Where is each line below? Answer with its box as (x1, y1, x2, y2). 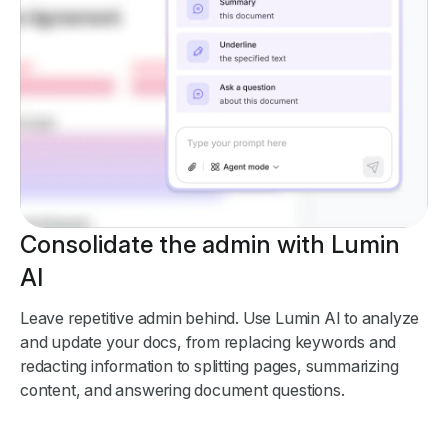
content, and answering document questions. (20, 380, 345, 401)
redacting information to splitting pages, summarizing (20, 356, 399, 377)
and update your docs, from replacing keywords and (20, 332, 397, 353)
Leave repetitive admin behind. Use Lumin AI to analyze (20, 308, 420, 329)
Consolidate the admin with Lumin (20, 230, 400, 260)
